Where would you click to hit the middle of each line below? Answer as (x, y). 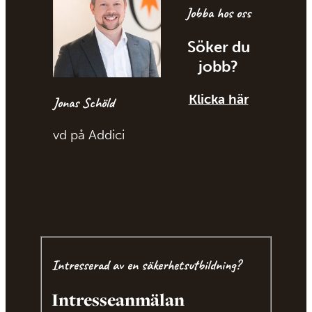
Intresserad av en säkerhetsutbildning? (146, 265)
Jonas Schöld (84, 103)
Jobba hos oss (218, 13)
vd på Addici (89, 134)
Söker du (218, 47)
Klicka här (218, 100)
